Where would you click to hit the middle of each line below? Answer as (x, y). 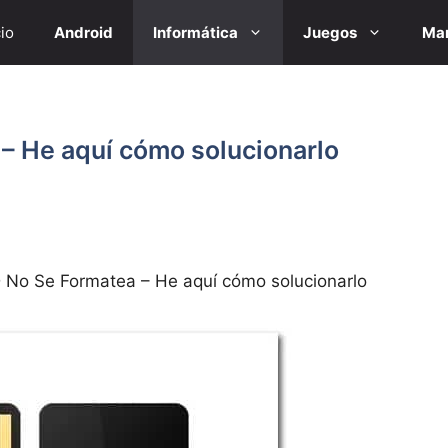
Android (83, 32)
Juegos (330, 32)
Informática (195, 32)
